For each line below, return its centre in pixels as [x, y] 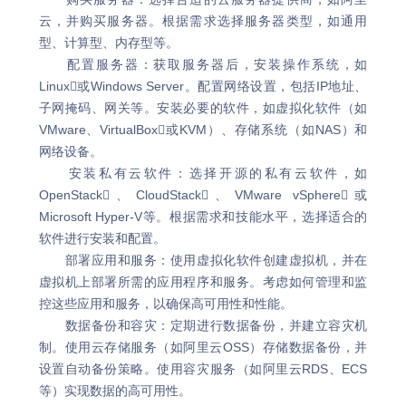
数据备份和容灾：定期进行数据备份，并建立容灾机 [203, 325]
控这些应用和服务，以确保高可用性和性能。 [165, 304]
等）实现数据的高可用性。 [115, 391]
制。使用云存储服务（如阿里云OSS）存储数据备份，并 [203, 347]
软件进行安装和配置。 [102, 238]
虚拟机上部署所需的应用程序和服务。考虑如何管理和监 [203, 282]
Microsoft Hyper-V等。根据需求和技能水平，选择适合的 [203, 217]
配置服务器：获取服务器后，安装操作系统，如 [203, 64]
